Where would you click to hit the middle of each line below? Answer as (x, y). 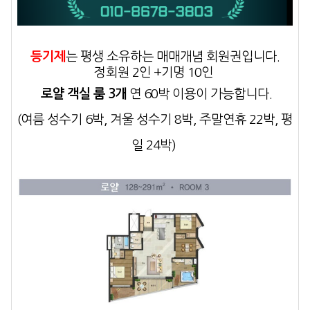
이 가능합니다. (234, 94)
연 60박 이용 (163, 94)
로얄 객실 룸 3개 (82, 94)
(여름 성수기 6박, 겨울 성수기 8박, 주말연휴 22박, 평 (155, 120)
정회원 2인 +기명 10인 (155, 73)
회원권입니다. (243, 57)
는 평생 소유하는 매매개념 (136, 57)
